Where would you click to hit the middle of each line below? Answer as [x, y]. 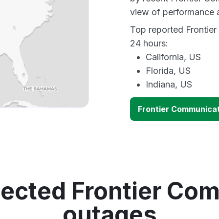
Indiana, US [169, 84]
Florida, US [168, 71]
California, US [173, 57]
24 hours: [149, 43]
